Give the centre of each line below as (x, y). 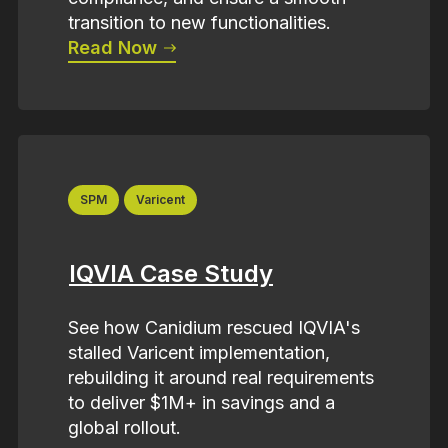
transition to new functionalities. (199, 23)
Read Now (115, 48)
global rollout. (124, 427)
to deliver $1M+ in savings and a (201, 402)
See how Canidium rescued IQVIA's (214, 327)
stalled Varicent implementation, (199, 352)
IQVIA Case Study (171, 274)
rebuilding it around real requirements (221, 377)
